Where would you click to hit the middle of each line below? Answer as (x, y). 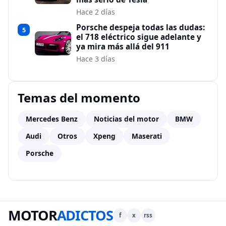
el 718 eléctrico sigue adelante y (139, 37)
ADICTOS (85, 215)
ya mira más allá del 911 (123, 46)
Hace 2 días (96, 12)
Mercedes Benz (52, 119)
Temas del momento (79, 97)
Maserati (147, 136)
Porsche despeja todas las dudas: (140, 27)
